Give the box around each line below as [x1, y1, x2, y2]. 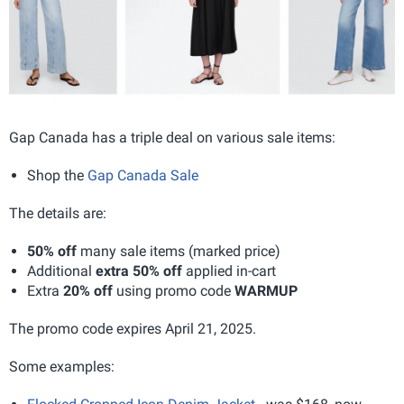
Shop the [27, 166, 87, 184]
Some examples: [9, 357, 115, 375]
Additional [27, 262, 96, 280]
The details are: [9, 204, 106, 222]
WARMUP [234, 281, 298, 299]
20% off [63, 281, 113, 299]
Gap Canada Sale [87, 166, 198, 184]
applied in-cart [182, 262, 276, 280]
